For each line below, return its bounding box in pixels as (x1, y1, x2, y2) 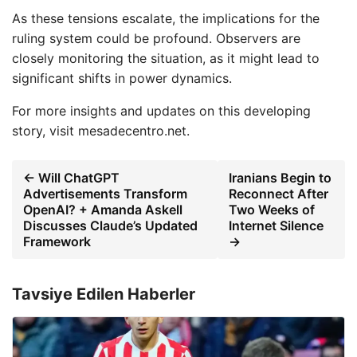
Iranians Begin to (229, 169, 332, 186)
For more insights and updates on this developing (12, 102, 311, 119)
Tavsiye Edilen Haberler (12, 284, 195, 304)
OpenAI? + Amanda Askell (23, 201, 182, 218)
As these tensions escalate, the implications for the (12, 10, 320, 26)
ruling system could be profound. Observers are (12, 29, 300, 46)
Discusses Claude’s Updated (23, 217, 198, 233)
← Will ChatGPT (23, 169, 120, 186)
